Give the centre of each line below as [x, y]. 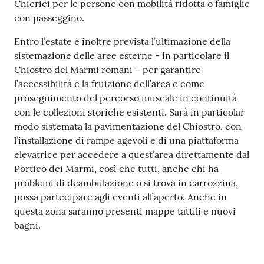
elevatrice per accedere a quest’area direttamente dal [132, 155]
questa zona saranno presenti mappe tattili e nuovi [125, 211]
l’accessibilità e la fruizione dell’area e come [109, 84]
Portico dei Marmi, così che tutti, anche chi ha [116, 169]
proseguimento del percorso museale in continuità [126, 98]
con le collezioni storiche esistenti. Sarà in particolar [129, 112]
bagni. [27, 225]
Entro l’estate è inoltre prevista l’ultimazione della [122, 42]
